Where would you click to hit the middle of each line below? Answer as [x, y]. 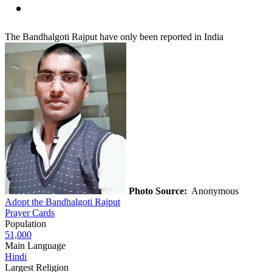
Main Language [35, 245]
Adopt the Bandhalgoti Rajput [63, 202]
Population [25, 223]
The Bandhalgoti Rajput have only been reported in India [114, 36]
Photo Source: [158, 191]
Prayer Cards [30, 212]
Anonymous [214, 191]
